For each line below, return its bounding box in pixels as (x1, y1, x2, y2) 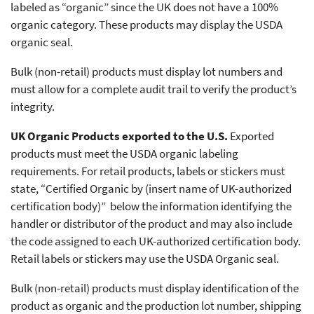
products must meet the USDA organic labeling (11, 146, 238, 162)
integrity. (11, 99, 55, 115)
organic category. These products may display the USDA (11, 17, 282, 33)
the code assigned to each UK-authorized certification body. (11, 233, 301, 250)
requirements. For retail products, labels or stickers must (11, 163, 285, 179)
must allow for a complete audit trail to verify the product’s (11, 81, 296, 97)
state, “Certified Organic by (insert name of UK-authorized (11, 181, 292, 197)
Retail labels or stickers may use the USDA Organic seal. (11, 251, 279, 267)
